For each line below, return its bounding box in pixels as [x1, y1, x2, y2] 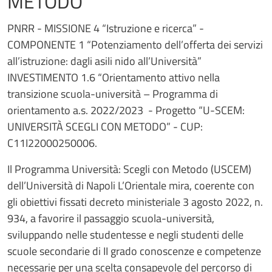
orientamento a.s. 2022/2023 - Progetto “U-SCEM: [7, 101, 245, 118]
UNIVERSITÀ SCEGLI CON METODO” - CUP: [7, 118, 203, 135]
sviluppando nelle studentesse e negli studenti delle [7, 226, 243, 243]
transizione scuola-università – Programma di [7, 85, 218, 102]
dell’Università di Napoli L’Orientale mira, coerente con [7, 177, 254, 194]
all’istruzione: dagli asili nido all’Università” [7, 52, 202, 69]
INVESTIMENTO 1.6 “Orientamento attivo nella [7, 69, 220, 86]
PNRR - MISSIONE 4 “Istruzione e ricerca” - [7, 19, 204, 36]
